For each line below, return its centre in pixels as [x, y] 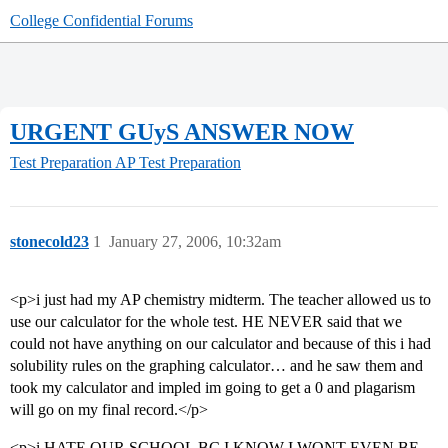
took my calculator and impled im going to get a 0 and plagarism [212, 388]
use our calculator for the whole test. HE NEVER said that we [206, 322]
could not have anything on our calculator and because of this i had [220, 344]
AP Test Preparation [178, 163]
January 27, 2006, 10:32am [195, 242]
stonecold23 [49, 242]
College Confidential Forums [101, 20]
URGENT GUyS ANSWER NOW [182, 131]
